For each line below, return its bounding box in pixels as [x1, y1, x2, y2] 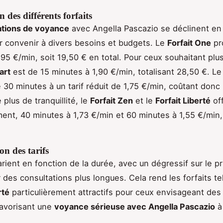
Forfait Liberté [155, 96, 211, 106]
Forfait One [167, 38, 211, 48]
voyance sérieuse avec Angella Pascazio [54, 202, 215, 212]
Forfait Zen [90, 96, 133, 106]
